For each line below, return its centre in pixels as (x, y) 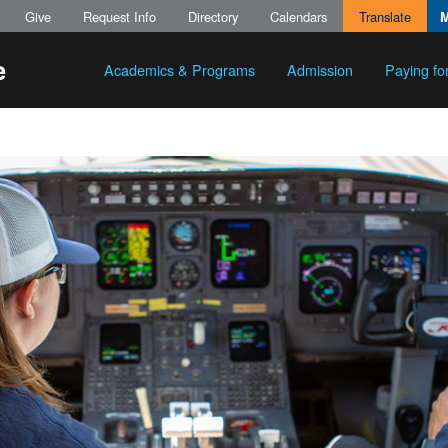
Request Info (119, 16)
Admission (320, 70)
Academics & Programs (179, 70)
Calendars (298, 16)
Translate (385, 16)
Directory (213, 16)
